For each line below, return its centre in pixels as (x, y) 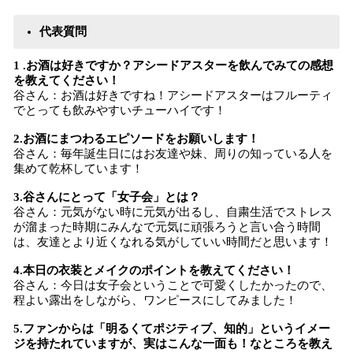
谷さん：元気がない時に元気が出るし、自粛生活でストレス (173, 212)
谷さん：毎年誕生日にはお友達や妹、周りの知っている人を (173, 154)
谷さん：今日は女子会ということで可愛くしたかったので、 (173, 285)
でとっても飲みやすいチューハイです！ (120, 110)
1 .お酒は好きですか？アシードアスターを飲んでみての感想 (173, 65)
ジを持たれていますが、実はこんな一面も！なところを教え (173, 344)
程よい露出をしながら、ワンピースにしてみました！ (155, 300)
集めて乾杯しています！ (78, 169)
